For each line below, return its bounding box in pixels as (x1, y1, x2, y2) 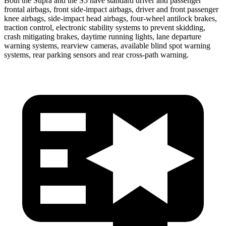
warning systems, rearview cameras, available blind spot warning (4, 41, 210, 50)
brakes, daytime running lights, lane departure (56, 32, 201, 41)
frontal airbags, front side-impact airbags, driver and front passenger (4, 5, 218, 14)
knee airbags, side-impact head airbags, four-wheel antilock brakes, (4, 14, 217, 23)
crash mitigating (4, 32, 56, 41)
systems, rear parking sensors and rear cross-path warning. (4, 50, 189, 59)
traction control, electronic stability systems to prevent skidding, (4, 23, 205, 32)
